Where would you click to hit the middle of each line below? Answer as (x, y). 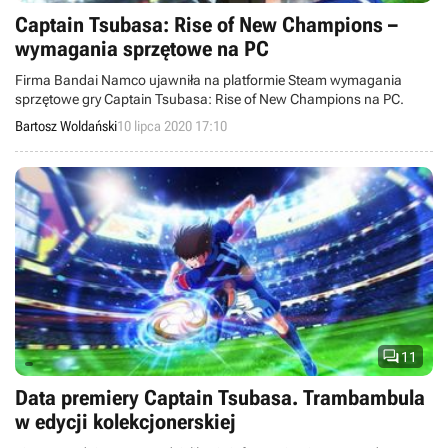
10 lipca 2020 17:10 (172, 126)
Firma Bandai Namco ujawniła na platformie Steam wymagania (208, 80)
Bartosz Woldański (66, 126)
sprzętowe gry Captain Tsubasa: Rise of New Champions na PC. (209, 99)
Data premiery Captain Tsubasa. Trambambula (220, 398)
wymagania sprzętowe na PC (142, 49)
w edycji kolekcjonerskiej (125, 422)
